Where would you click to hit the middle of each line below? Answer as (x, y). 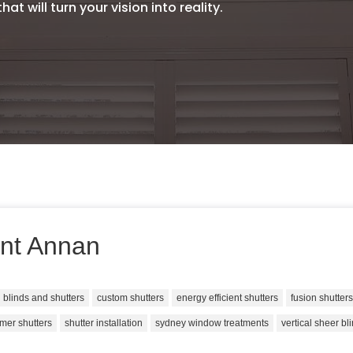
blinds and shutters (44, 298)
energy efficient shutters (228, 298)
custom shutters (131, 298)
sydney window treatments (212, 323)
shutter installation (104, 323)
